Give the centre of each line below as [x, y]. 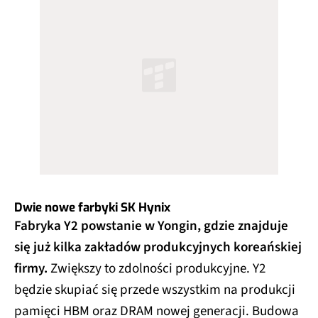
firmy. [31, 268]
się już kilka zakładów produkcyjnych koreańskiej [158, 247]
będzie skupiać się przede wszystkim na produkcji [155, 290]
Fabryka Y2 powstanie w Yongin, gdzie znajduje [151, 226]
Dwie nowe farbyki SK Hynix [92, 207]
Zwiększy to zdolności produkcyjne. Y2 [157, 268]
